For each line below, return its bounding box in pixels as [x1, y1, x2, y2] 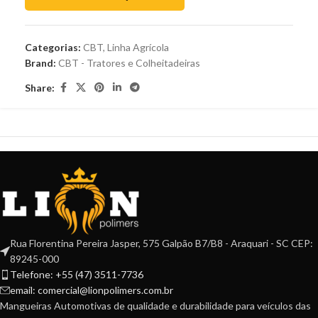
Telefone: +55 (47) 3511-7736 [10, 268, 143, 281]
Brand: [25, 57, 58, 70]
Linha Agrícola [107, 41, 169, 54]
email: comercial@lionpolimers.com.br [10, 284, 173, 297]
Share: [25, 81, 55, 94]
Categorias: [25, 41, 81, 54]
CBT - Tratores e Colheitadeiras [58, 57, 200, 70]
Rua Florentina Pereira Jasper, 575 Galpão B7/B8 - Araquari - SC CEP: [10, 237, 313, 250]
